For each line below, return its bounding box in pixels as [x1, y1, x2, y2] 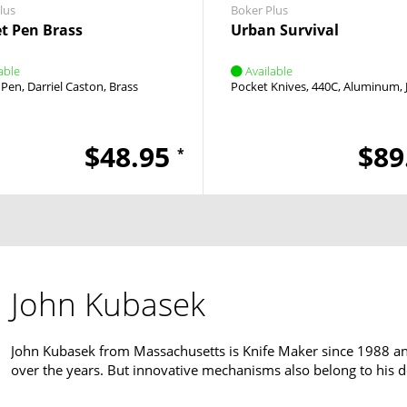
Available [245, 63, 293, 79]
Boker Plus [231, 2, 288, 18]
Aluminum [343, 78, 400, 94]
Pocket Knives [231, 78, 306, 94]
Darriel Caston [26, 78, 104, 94]
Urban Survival [231, 20, 339, 40]
